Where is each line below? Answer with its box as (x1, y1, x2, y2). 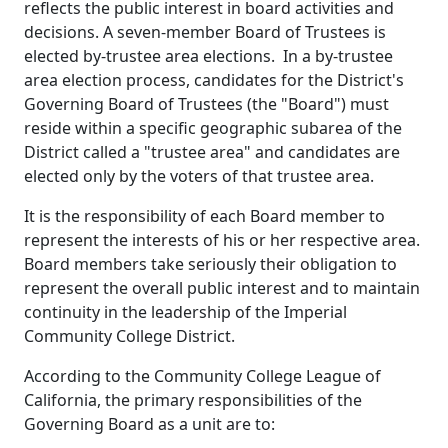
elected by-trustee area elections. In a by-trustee (24, 44, 393, 67)
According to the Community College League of (24, 364, 381, 387)
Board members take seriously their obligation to (24, 252, 397, 275)
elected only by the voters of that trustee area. (24, 164, 374, 187)
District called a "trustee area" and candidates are (24, 140, 400, 163)
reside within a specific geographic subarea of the (24, 116, 402, 139)
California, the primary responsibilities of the (24, 388, 362, 411)
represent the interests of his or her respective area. (24, 228, 420, 251)
